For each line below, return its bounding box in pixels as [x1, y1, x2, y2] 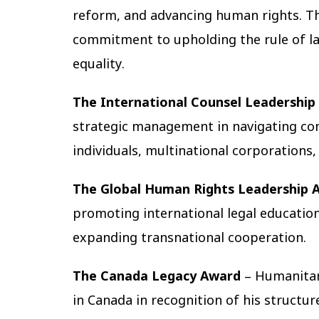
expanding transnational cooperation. [73, 230, 306, 249]
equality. [73, 56, 125, 75]
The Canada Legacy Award [73, 268, 241, 287]
